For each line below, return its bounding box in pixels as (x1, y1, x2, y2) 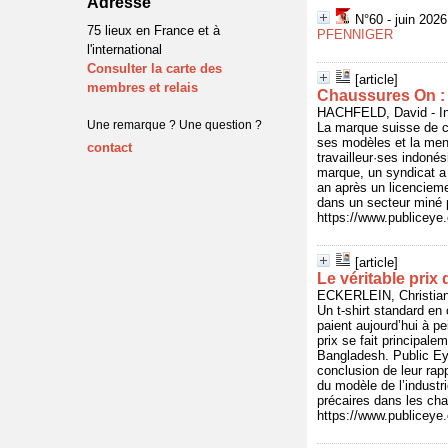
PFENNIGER (317, 27, 393, 42)
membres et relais (87, 80, 198, 95)
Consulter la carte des (87, 61, 222, 76)
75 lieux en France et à (87, 23, 220, 38)
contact (87, 140, 132, 155)
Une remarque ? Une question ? (87, 118, 262, 132)
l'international (87, 42, 162, 57)
